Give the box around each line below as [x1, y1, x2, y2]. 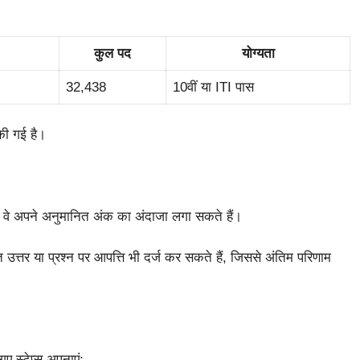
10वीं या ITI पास [173, 79, 254, 95]
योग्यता [241, 45, 275, 61]
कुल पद [94, 45, 131, 61]
